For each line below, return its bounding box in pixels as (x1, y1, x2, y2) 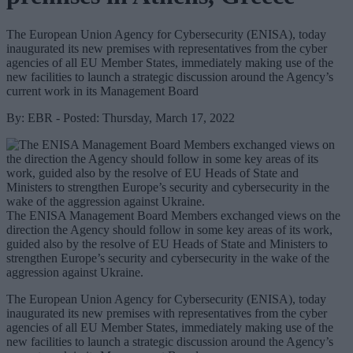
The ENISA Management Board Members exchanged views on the (6, 208, 340, 222)
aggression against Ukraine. (6, 265, 143, 279)
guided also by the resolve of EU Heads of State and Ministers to (6, 236, 328, 251)
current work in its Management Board (6, 84, 199, 98)
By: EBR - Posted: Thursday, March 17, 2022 (6, 110, 235, 124)
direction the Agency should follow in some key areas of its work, (6, 222, 333, 236)
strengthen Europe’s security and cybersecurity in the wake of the (6, 251, 329, 265)
